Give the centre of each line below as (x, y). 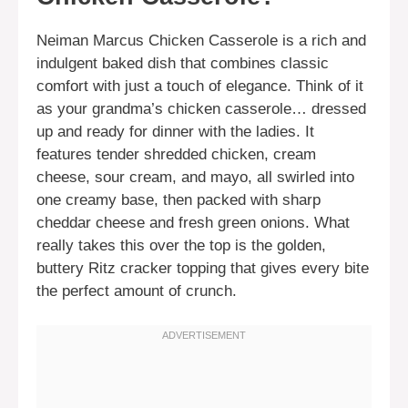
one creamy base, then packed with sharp (178, 199)
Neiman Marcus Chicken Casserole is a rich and (201, 40)
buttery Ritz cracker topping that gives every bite (203, 268)
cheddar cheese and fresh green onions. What (193, 222)
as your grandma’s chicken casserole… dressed (201, 108)
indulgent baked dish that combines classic (183, 63)
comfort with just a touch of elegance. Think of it (200, 86)
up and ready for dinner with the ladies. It (175, 131)
